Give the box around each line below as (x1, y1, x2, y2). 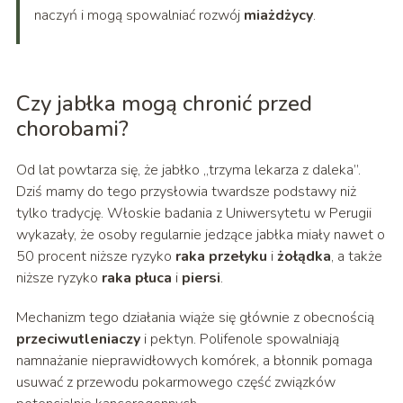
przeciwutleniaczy (15, 329, 140, 350)
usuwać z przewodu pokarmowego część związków (15, 372, 336, 393)
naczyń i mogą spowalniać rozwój (33, 5, 244, 26)
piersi (181, 268, 220, 289)
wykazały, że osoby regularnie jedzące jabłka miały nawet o (15, 225, 385, 246)
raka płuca (101, 268, 172, 289)
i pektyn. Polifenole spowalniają (139, 329, 339, 350)
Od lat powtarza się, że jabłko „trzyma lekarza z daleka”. (15, 160, 361, 181)
